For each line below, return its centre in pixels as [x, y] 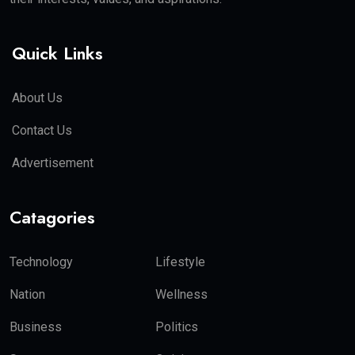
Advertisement [53, 163]
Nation [27, 295]
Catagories [52, 218]
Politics [177, 327]
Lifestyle [181, 262]
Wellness [182, 295]
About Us [37, 98]
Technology [41, 262]
